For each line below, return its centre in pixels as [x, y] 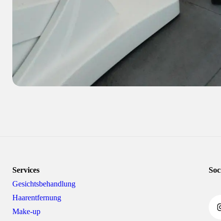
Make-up [27, 211]
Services [26, 170]
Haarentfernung [37, 197]
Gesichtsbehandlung [44, 184]
